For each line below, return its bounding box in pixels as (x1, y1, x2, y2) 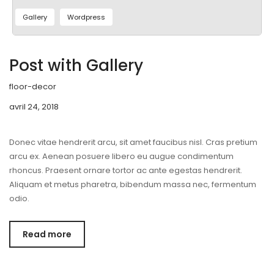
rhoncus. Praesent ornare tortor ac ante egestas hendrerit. (9, 164, 242, 176)
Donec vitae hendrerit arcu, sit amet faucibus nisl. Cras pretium (9, 136, 257, 148)
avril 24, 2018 (9, 100, 59, 113)
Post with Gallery (9, 54, 143, 76)
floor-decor (9, 80, 56, 92)
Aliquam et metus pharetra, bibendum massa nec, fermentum (9, 178, 256, 190)
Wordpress (67, 12, 105, 22)
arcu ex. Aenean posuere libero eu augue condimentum (9, 150, 234, 162)
